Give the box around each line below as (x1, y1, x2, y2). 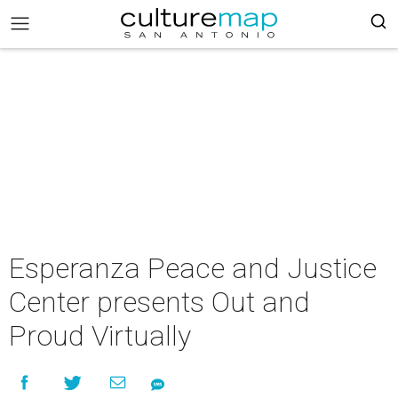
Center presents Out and (9, 285, 310, 319)
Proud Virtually (9, 319, 191, 353)
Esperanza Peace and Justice (9, 251, 377, 285)
